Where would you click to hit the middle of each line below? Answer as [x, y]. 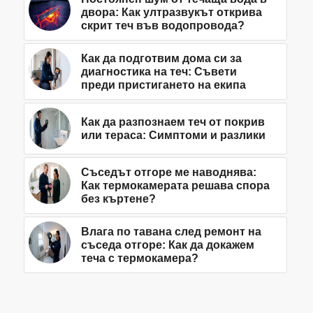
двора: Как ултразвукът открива [171, 13]
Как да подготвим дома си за [161, 59]
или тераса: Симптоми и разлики [173, 136]
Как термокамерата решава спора [175, 186]
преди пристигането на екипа [163, 85]
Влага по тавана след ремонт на [171, 232]
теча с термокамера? [139, 259]
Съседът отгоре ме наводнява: [168, 173]
